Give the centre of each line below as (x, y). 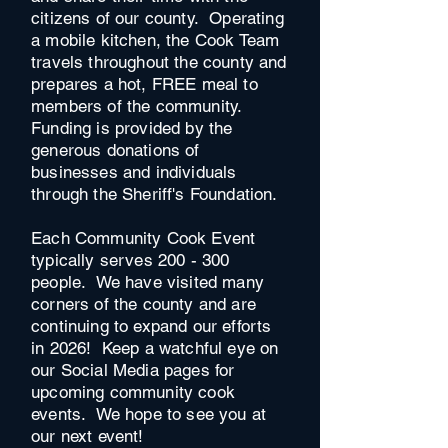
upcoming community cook (133, 392)
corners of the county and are (143, 304)
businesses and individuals (134, 172)
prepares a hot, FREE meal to (144, 84)
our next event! (87, 436)
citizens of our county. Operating (157, 18)
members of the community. (139, 106)
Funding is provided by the (132, 128)
